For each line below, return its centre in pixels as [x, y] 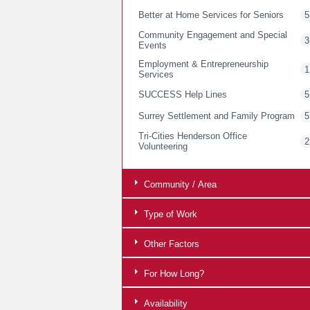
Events [153, 46]
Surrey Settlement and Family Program [217, 116]
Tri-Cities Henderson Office [193, 136]
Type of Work [169, 215]
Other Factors [170, 244]
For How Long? [173, 274]
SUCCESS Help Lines [183, 95]
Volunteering [163, 147]
